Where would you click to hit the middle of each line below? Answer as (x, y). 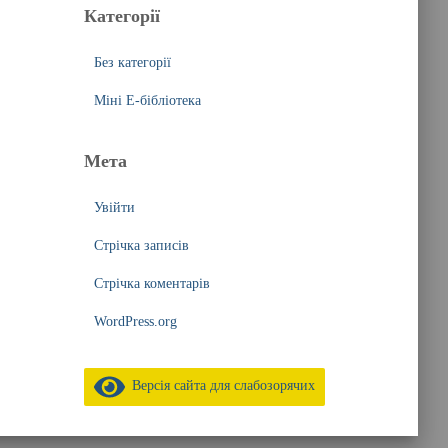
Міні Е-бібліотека (147, 100)
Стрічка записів (141, 245)
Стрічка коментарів (151, 283)
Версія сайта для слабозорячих (220, 386)
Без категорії (132, 62)
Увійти (114, 207)
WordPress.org (135, 321)
